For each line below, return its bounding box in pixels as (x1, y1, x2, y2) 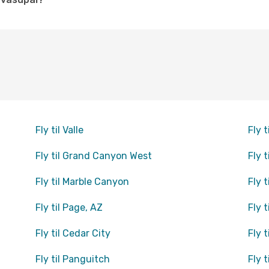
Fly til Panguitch (35, 253, 110, 265)
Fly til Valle (35, 124, 83, 136)
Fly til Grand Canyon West (35, 150, 152, 162)
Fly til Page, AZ (35, 202, 103, 213)
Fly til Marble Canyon (35, 176, 129, 187)
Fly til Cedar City (35, 228, 110, 239)
